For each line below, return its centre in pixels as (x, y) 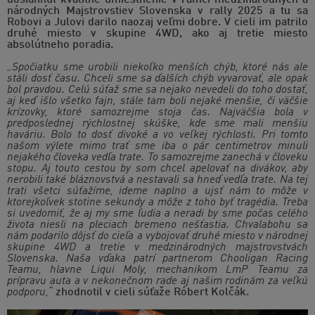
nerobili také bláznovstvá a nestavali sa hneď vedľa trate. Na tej (157, 180)
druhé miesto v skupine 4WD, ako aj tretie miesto (157, 34)
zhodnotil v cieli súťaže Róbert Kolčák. (151, 293)
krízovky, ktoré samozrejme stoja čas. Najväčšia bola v (157, 113)
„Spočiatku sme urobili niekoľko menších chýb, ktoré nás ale (157, 68)
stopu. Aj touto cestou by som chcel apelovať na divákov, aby (157, 169)
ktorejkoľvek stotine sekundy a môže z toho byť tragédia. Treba (157, 203)
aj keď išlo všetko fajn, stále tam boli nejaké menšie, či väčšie (157, 102)
